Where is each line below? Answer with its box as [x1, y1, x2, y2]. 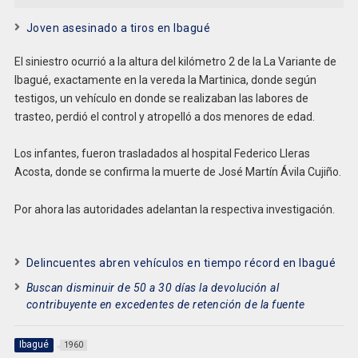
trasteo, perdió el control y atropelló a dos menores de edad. [14, 109, 315, 123]
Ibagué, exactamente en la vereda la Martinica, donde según [14, 73, 316, 86]
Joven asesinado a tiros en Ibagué [26, 21, 211, 34]
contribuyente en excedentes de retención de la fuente [26, 297, 305, 311]
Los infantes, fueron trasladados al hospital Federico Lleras [14, 147, 310, 161]
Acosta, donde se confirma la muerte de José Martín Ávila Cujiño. [14, 165, 341, 179]
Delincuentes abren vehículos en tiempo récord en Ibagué [26, 256, 336, 269]
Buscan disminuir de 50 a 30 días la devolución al [26, 280, 280, 294]
